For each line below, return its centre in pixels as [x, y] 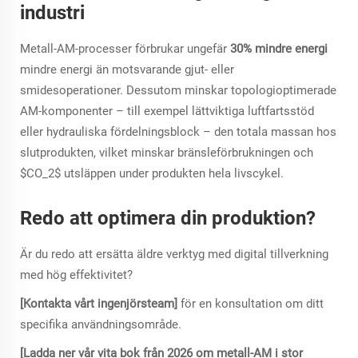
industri [52, 13]
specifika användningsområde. [101, 325]
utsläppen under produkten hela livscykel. [174, 174]
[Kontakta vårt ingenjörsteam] [100, 304]
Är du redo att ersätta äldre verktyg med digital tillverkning [174, 255]
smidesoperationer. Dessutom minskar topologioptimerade [178, 91]
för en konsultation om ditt [252, 304]
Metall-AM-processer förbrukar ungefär [125, 49]
